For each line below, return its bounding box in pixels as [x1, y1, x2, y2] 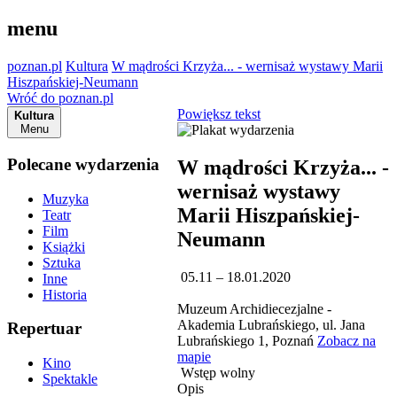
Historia [43, 286, 87, 302]
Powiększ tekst [177, 106, 261, 122]
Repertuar [7, 319, 82, 339]
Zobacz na [317, 332, 376, 348]
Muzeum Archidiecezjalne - [177, 300, 331, 316]
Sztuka [43, 254, 81, 270]
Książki [43, 238, 85, 254]
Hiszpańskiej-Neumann [7, 74, 138, 90]
